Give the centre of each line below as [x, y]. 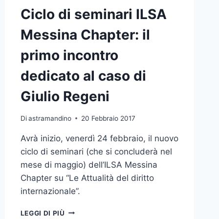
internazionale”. [50, 191]
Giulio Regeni [65, 96]
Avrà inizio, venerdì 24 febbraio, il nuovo [99, 138]
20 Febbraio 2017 [108, 118]
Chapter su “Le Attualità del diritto [87, 178]
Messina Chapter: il [85, 34]
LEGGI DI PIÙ [43, 213]
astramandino [50, 118]
